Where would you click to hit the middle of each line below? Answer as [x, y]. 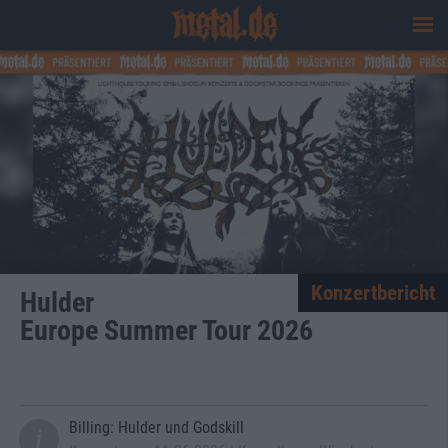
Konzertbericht [373, 293]
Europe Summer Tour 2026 [166, 330]
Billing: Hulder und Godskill [156, 427]
